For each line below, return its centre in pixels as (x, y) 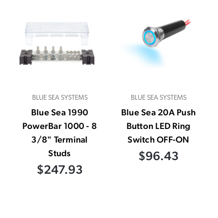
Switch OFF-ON (158, 139)
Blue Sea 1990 (60, 112)
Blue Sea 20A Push (158, 112)
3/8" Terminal (60, 139)
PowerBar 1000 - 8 (60, 126)
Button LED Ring (158, 126)
